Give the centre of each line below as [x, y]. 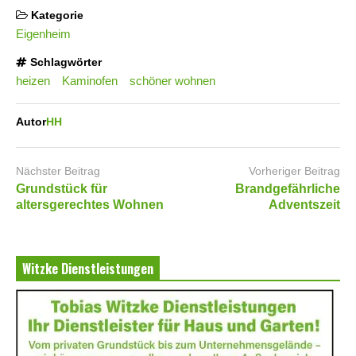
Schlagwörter [64, 62]
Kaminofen [89, 81]
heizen [33, 81]
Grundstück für [62, 189]
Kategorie [56, 15]
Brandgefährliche [288, 189]
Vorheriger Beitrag [294, 171]
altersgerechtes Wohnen [90, 205]
